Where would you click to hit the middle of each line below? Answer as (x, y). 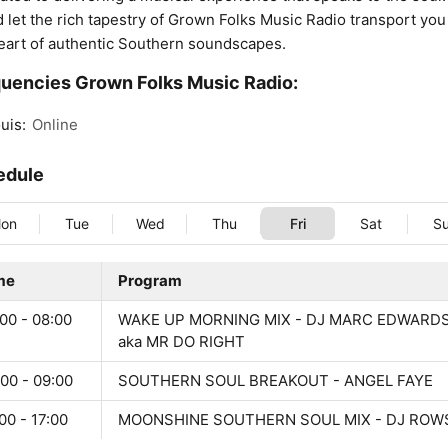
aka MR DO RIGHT (181, 342)
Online (55, 125)
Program (150, 281)
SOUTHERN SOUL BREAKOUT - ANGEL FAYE (275, 381)
